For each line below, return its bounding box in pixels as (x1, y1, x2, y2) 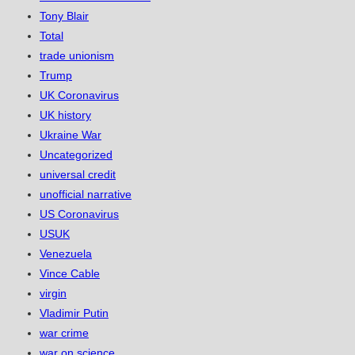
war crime (40, 326, 89, 340)
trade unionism (40, 49, 114, 63)
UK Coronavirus (40, 89, 119, 102)
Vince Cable (40, 267, 100, 281)
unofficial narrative (40, 188, 132, 201)
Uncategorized (40, 148, 113, 162)
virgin (40, 287, 67, 300)
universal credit (40, 168, 116, 181)
